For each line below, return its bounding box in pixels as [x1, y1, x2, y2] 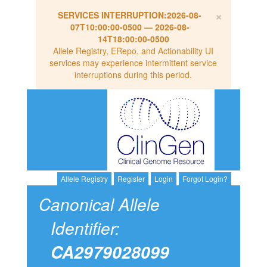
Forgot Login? [182, 173, 228, 184]
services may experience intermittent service [49, 57, 218, 69]
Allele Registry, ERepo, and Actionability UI [53, 45, 214, 57]
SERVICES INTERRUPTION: [58, 9, 167, 21]
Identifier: [50, 216, 120, 240]
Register [117, 173, 145, 184]
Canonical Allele [38, 192, 160, 216]
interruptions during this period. [74, 69, 193, 80]
